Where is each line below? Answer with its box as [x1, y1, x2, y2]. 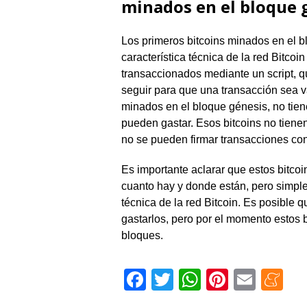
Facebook [146, 267, 243, 292]
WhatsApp [201, 267, 302, 292]
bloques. [121, 230, 163, 241]
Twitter [173, 267, 238, 292]
